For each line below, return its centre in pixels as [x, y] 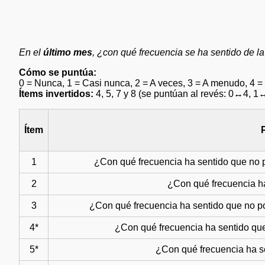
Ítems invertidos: [56, 93]
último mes [68, 52]
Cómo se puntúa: [58, 72]
